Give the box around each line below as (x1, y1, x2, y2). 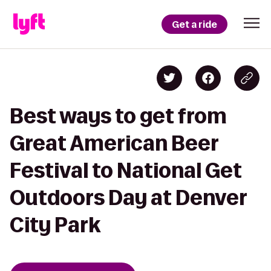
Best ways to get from (10, 105, 227, 127)
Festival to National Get (10, 159, 242, 181)
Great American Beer (10, 132, 218, 154)
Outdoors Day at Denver (10, 186, 247, 209)
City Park (10, 214, 100, 236)
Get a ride (172, 18, 217, 31)
